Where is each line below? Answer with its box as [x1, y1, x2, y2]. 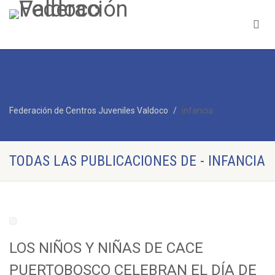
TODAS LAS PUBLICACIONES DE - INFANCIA [9, 152, 265, 169]
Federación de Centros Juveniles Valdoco [9, 106, 168, 115]
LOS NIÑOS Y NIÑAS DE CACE [9, 239, 203, 257]
